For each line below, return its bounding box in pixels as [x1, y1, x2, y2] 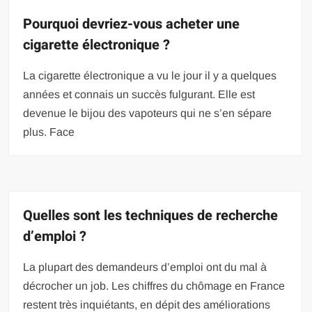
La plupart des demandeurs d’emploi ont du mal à [23, 260, 267, 273]
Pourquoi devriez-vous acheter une [23, 13, 240, 34]
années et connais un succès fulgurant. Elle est [23, 88, 256, 100]
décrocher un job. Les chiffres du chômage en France [23, 279, 286, 292]
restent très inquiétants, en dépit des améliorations [23, 298, 271, 311]
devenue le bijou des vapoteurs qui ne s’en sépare [23, 107, 272, 119]
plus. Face [23, 125, 75, 138]
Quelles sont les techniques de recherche [23, 205, 279, 226]
